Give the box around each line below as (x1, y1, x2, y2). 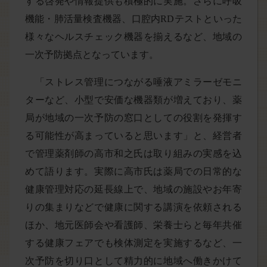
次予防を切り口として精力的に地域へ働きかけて (25, 256, 242, 266)
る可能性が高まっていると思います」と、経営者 (25, 131, 242, 141)
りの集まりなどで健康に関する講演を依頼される (25, 202, 242, 212)
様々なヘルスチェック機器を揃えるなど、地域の (25, 32, 242, 42)
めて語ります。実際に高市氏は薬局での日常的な (25, 166, 242, 176)
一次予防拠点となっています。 (25, 49, 159, 60)
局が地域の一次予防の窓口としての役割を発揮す (25, 113, 242, 123)
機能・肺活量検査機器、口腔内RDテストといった (25, 14, 242, 24)
